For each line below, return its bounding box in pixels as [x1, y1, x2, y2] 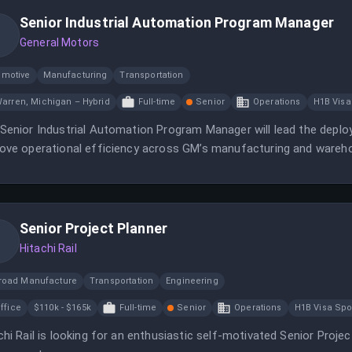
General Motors [20, 36, 100, 49]
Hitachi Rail [20, 242, 77, 255]
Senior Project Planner [20, 220, 167, 236]
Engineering [166, 276, 218, 286]
